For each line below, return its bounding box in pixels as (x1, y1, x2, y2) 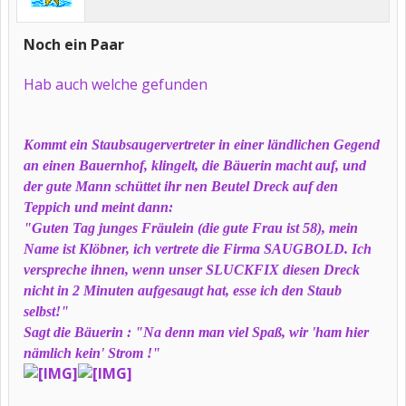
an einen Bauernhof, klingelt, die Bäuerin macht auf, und (24, 158, 366, 173)
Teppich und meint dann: (24, 199, 173, 215)
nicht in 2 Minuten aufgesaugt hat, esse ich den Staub (24, 283, 342, 298)
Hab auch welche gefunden (24, 74, 208, 94)
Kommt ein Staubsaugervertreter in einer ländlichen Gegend (24, 137, 380, 152)
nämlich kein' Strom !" (24, 345, 160, 361)
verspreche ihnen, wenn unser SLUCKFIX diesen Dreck (24, 262, 360, 277)
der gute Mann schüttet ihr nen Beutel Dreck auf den (24, 179, 338, 194)
